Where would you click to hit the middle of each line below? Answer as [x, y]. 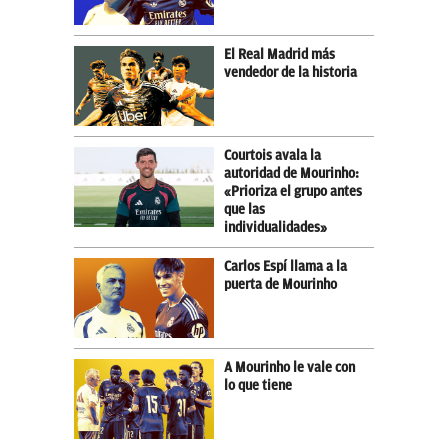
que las [244, 209]
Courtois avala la [272, 155]
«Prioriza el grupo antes [293, 191]
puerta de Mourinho [280, 284]
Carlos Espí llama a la [285, 266]
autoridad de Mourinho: [291, 173]
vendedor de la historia [290, 72]
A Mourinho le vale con [289, 367]
